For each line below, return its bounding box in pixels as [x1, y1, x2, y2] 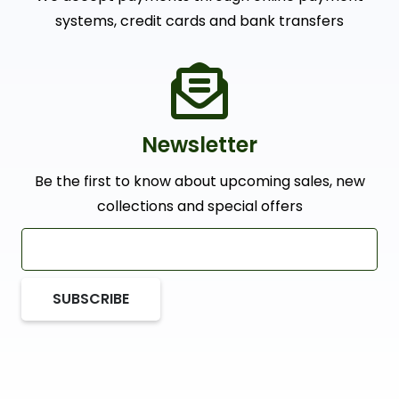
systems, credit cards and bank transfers [55, 11, 344, 31]
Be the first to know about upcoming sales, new [34, 171, 365, 191]
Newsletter [142, 130, 257, 159]
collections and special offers [96, 196, 303, 216]
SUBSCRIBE [53, 289, 130, 310]
